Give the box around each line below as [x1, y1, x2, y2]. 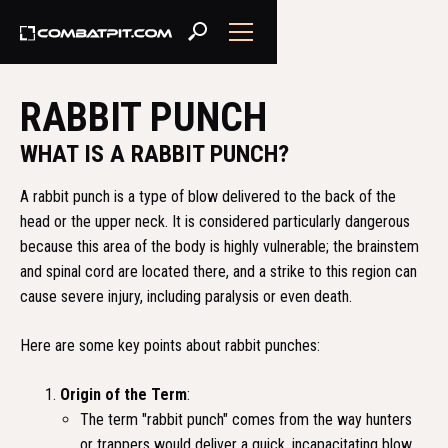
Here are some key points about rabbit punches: [20, 336, 320, 355]
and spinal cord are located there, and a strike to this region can [20, 262, 417, 281]
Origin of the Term [60, 385, 187, 404]
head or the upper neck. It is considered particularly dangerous [20, 212, 410, 231]
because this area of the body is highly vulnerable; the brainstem [20, 237, 419, 256]
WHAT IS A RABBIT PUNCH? [20, 140, 289, 168]
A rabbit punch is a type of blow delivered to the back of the [20, 187, 396, 206]
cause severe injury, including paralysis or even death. [20, 287, 352, 306]
